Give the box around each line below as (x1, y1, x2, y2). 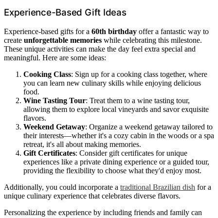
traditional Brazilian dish (120, 182, 195, 191)
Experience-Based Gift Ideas (4, 6, 127, 18)
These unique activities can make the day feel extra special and (4, 44, 196, 53)
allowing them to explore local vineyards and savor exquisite (23, 105, 209, 113)
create (4, 36, 24, 44)
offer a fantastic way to (137, 27, 209, 36)
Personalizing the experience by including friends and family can (4, 208, 202, 217)
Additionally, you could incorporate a (4, 182, 120, 191)
